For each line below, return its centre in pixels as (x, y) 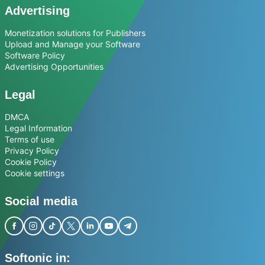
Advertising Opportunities (54, 67)
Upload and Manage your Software (72, 44)
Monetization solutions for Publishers (75, 33)
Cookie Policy (31, 162)
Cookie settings (35, 173)
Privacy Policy (32, 151)
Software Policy (35, 56)
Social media (41, 201)
